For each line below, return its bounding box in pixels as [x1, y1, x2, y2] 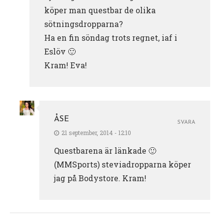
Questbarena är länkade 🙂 [54, 145, 156, 156]
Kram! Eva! [44, 60, 87, 71]
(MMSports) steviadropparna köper [54, 159, 191, 170]
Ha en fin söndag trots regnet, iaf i [44, 32, 177, 43]
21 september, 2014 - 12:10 [61, 129, 131, 137]
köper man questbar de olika [44, 5, 156, 16]
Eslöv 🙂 [44, 46, 76, 57]
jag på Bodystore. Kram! [54, 173, 146, 184]
